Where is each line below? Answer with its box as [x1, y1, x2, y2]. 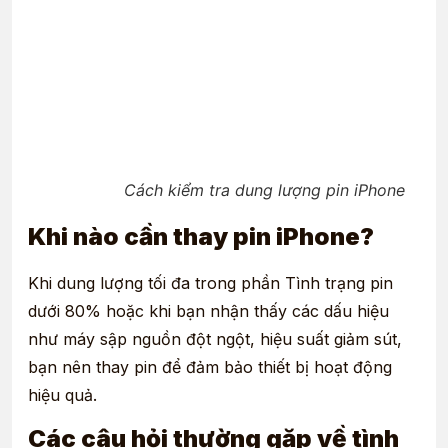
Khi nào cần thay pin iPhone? [28, 221, 374, 251]
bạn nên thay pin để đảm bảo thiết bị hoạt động [28, 356, 392, 377]
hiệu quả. [28, 384, 97, 405]
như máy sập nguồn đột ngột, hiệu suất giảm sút [28, 328, 397, 349]
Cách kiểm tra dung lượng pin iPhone [123, 179, 405, 200]
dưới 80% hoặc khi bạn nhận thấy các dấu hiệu [28, 300, 389, 321]
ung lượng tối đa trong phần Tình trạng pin [66, 272, 393, 293]
